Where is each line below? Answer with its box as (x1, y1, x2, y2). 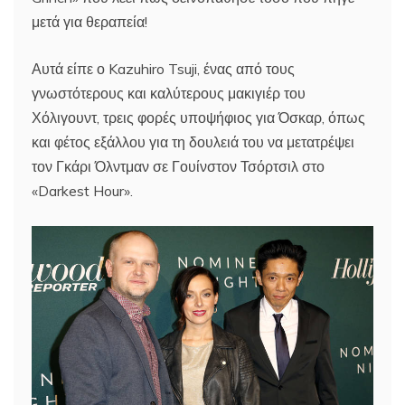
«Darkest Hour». (32, 182, 133, 201)
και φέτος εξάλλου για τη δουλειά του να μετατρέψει (32, 133, 354, 152)
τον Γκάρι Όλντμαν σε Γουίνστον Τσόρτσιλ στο (32, 157, 325, 176)
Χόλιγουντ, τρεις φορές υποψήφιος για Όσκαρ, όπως (32, 108, 365, 127)
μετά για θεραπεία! (32, 13, 147, 32)
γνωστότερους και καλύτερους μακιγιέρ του (32, 84, 306, 103)
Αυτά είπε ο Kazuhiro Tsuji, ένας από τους (32, 60, 295, 79)
